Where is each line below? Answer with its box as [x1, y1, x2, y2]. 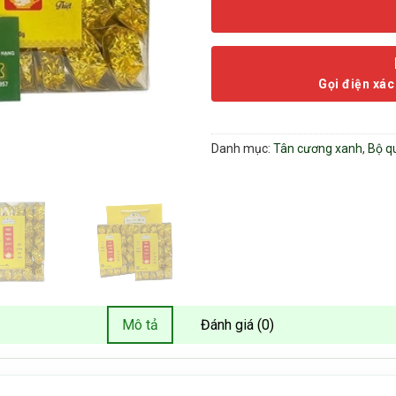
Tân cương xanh [273, 141, 362, 156]
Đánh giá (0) [201, 316, 274, 333]
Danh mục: [211, 141, 273, 156]
